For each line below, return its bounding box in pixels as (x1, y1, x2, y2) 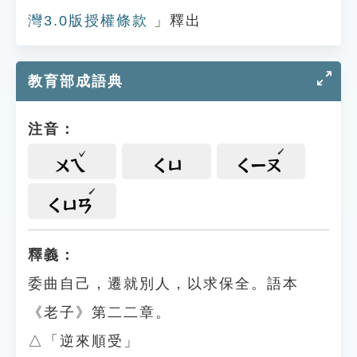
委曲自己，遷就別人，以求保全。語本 (28, 276, 299, 292)
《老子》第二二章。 (28, 304, 171, 320)
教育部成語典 (28, 73, 124, 89)
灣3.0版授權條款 (28, 13, 148, 29)
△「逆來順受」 (28, 333, 139, 349)
